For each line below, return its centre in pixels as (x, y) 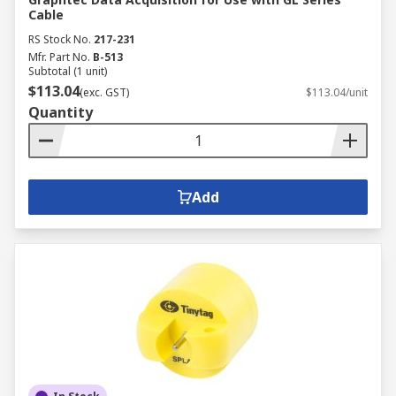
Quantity (61, 112)
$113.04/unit (337, 92)
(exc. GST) (104, 92)
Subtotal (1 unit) (68, 71)
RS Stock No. (60, 39)
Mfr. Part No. (59, 57)
